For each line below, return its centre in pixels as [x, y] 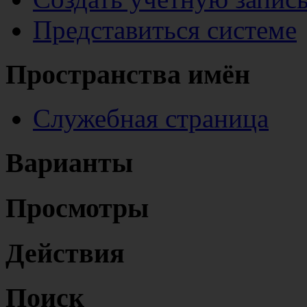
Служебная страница [151, 119]
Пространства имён [128, 74]
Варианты [69, 163]
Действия [65, 253]
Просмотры [77, 208]
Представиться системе [165, 29]
